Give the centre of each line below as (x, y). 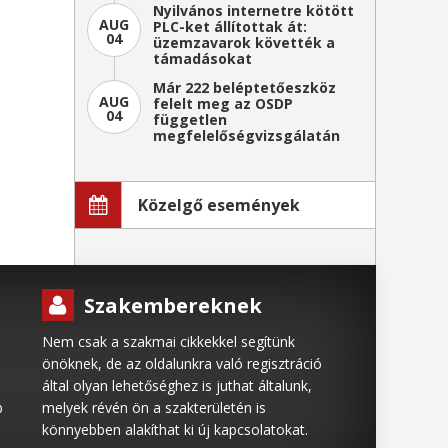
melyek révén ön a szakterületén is (153, 407)
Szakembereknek (172, 305)
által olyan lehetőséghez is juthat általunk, (176, 385)
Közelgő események (219, 205)
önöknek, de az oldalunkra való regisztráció (181, 363)
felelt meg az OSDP (223, 103)
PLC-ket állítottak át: (230, 26)
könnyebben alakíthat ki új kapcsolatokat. (174, 429)
